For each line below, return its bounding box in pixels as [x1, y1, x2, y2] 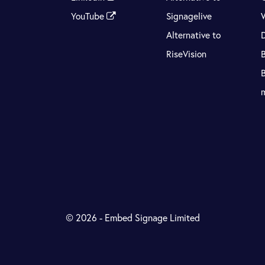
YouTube [71, 10, 107, 22]
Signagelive [166, 10, 212, 22]
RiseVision [166, 48, 206, 60]
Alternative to [166, 29, 221, 41]
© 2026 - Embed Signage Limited [65, 211, 200, 224]
